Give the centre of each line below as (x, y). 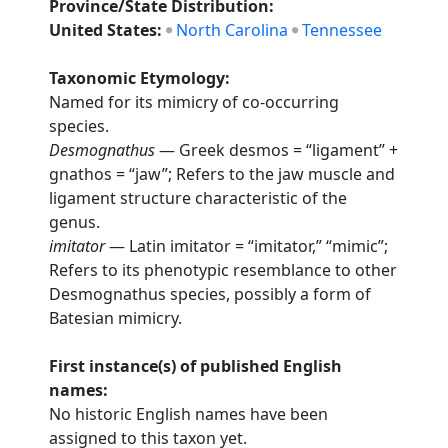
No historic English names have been (189, 414)
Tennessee (342, 30)
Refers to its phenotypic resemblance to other (223, 270)
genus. (75, 222)
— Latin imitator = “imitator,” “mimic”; (247, 246)
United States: (108, 30)
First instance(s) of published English (196, 366)
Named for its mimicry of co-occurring (194, 102)
